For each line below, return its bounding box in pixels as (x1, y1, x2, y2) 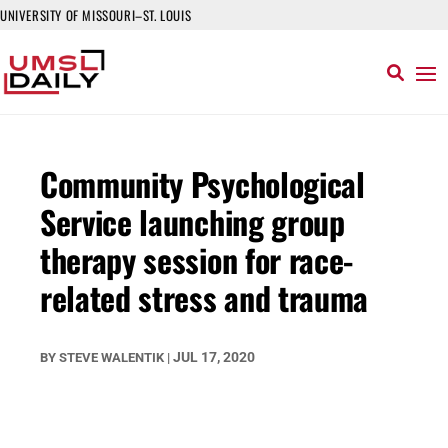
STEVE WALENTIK (59, 350, 164, 365)
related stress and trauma (40, 274, 368, 321)
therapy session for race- (40, 236, 353, 283)
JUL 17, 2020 (173, 349, 255, 365)
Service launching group (40, 198, 345, 245)
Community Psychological (40, 160, 365, 207)
